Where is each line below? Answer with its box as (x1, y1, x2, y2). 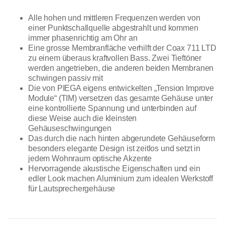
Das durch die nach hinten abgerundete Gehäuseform (28, 134, 215, 143)
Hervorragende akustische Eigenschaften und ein (28, 164, 200, 173)
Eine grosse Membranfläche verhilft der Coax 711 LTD (28, 44, 216, 53)
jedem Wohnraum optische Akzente (28, 154, 152, 163)
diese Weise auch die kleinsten (28, 114, 137, 123)
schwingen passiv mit (28, 74, 103, 83)
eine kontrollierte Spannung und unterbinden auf (28, 104, 196, 113)
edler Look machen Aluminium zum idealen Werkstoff (28, 174, 213, 183)
